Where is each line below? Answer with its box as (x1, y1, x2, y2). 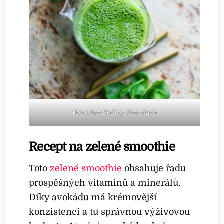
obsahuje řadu (122, 163, 186, 173)
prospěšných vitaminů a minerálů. (29, 177, 181, 188)
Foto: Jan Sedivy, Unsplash (72, 109, 157, 117)
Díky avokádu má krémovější (29, 192, 157, 202)
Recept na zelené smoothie (29, 139, 175, 154)
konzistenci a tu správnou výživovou (29, 206, 190, 217)
